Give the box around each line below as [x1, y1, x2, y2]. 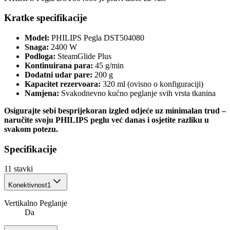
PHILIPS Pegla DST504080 [49, 33, 144, 43]
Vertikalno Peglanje [4, 199, 67, 208]
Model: [25, 33, 49, 43]
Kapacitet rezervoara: [25, 80, 101, 89]
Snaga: [25, 43, 49, 52]
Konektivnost [8, 181, 47, 189]
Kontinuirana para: [25, 61, 93, 70]
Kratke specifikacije [4, 12, 87, 24]
